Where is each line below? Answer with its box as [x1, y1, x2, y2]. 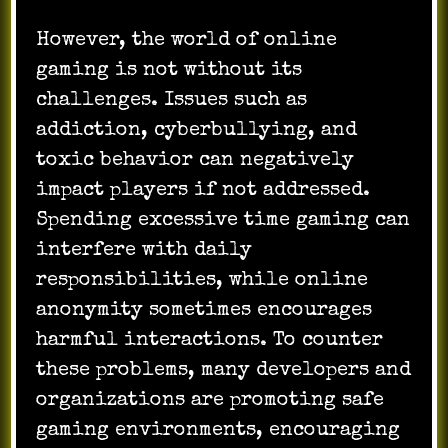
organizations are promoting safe [36, 390, 385, 411]
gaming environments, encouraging [36, 420, 401, 441]
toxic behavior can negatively [36, 150, 355, 171]
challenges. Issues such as [36, 90, 308, 111]
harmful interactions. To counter [36, 330, 384, 351]
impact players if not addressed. [36, 180, 371, 201]
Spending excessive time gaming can [36, 210, 411, 231]
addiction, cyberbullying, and [36, 120, 358, 141]
